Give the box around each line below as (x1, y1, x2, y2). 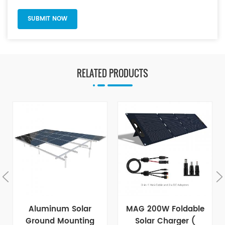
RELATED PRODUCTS (77, 67, 148, 80)
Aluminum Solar (29, 203, 91, 216)
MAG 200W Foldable (126, 203, 204, 216)
